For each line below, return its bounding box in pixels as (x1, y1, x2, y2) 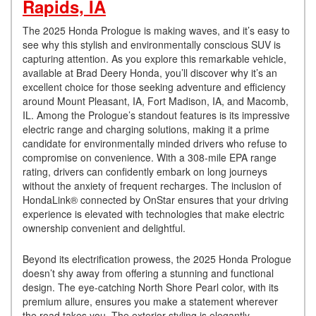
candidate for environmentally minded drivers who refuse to (23, 136, 287, 150)
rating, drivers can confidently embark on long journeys (23, 164, 267, 178)
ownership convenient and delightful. (23, 221, 186, 235)
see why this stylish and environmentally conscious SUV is (23, 37, 281, 51)
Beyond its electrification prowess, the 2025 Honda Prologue (23, 252, 291, 266)
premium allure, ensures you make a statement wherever (23, 294, 278, 308)
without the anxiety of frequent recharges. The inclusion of (23, 178, 281, 193)
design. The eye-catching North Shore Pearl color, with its (23, 280, 279, 294)
